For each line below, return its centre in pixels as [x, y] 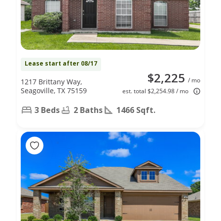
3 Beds [47, 110]
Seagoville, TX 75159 [54, 90]
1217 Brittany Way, [51, 81]
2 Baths [88, 110]
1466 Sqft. [136, 110]
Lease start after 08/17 [61, 63]
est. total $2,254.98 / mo [155, 91]
